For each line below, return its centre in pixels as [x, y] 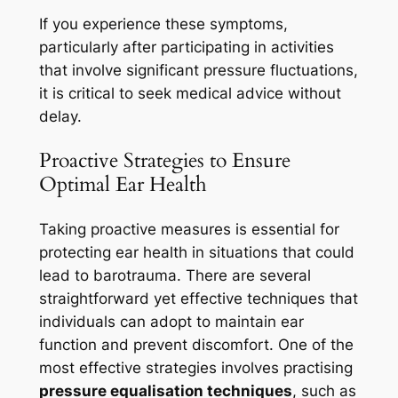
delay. [60, 117]
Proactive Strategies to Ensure [164, 161]
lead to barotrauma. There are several [175, 275]
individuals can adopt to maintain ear [171, 321]
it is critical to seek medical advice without [190, 94]
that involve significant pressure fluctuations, [198, 71]
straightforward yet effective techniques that [198, 298]
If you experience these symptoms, [163, 24]
